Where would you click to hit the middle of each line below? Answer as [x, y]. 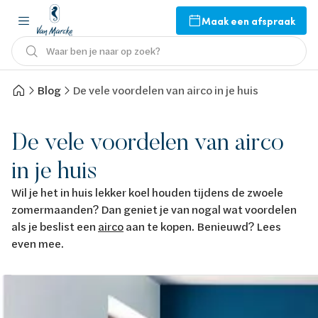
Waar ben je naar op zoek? [103, 51]
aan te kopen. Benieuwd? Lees [202, 226]
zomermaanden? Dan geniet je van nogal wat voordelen [154, 209]
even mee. [38, 243]
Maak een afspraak [248, 20]
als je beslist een [55, 226]
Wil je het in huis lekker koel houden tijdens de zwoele [147, 192]
